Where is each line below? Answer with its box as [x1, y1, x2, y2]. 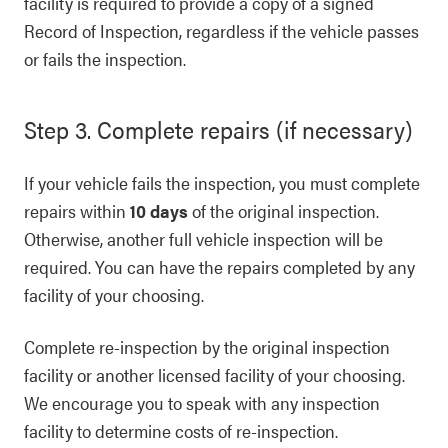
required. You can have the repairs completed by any [24, 254, 415, 279]
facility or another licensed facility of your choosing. [24, 362, 405, 387]
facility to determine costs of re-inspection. [24, 418, 338, 443]
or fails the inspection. [24, 46, 186, 71]
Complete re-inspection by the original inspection [24, 334, 390, 359]
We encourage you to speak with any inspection [24, 390, 380, 415]
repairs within [24, 198, 130, 223]
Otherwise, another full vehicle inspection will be [24, 226, 383, 251]
